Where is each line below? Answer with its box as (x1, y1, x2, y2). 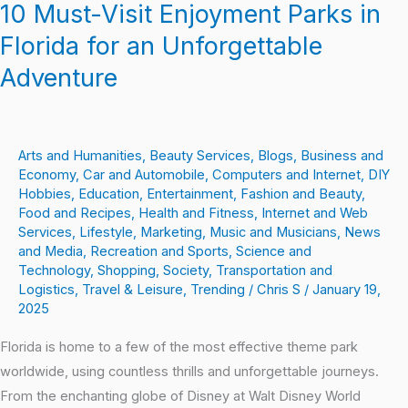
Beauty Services (149, 148, 250, 165)
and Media (18, 243, 83, 260)
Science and (236, 243, 311, 260)
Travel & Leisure (82, 281, 183, 299)
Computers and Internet (212, 167, 361, 184)
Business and (301, 148, 383, 165)
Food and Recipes (18, 205, 131, 222)
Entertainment (147, 186, 233, 203)
